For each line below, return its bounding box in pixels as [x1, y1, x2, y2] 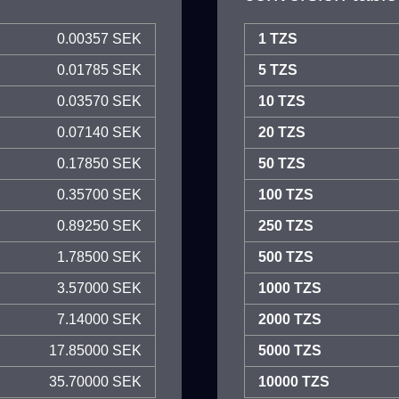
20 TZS [258, 125, 305, 140]
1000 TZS [258, 281, 322, 296]
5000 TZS [258, 343, 322, 358]
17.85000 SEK [49, 343, 142, 358]
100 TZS [258, 187, 313, 202]
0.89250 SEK [57, 218, 142, 233]
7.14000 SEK [57, 312, 142, 327]
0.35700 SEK [57, 187, 142, 202]
